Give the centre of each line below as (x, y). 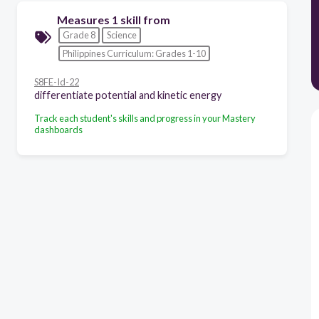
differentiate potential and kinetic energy (128, 95)
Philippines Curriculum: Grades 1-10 (134, 53)
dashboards (58, 129)
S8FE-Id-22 (57, 82)
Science (121, 35)
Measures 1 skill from (114, 19)
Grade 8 (79, 35)
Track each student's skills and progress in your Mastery (145, 118)
